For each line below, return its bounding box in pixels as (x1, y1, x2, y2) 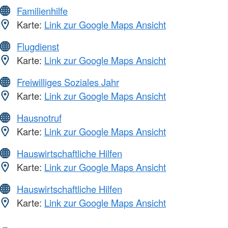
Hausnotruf (17, 111, 62, 125)
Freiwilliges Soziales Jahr (17, 75, 119, 89)
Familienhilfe (17, 4, 68, 18)
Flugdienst (17, 40, 59, 53)
